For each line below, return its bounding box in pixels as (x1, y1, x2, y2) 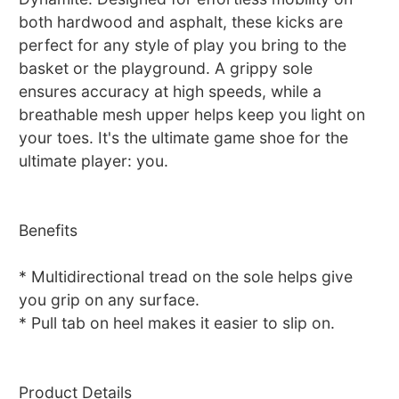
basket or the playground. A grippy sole (19, 59, 313, 78)
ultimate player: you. (19, 151, 169, 171)
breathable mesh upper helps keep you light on (19, 105, 366, 125)
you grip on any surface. (19, 290, 200, 310)
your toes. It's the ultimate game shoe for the (19, 128, 349, 148)
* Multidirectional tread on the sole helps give (19, 267, 354, 287)
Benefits (19, 221, 78, 240)
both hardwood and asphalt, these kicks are (19, 12, 344, 32)
